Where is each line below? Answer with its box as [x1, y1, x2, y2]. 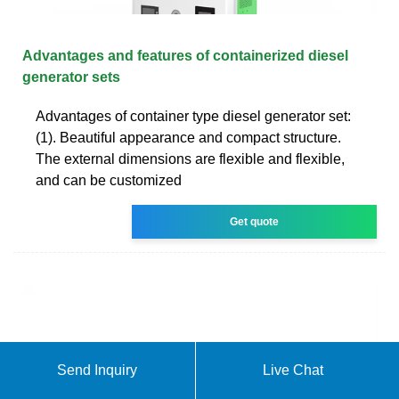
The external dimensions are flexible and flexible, [36, 151, 345, 167]
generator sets [22, 69, 120, 85]
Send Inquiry [57, 362, 138, 378]
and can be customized [36, 172, 182, 188]
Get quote [230, 215, 280, 228]
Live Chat [263, 362, 324, 378]
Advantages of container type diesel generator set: [36, 108, 351, 124]
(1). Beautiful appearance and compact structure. [36, 129, 341, 145]
